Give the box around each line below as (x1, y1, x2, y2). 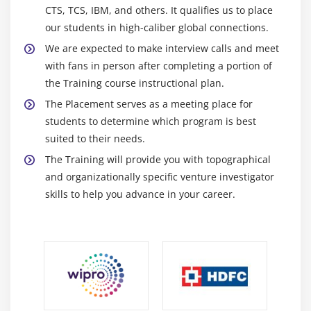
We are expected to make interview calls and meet (45, 41, 279, 55)
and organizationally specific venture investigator (45, 169, 274, 183)
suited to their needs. (45, 131, 145, 145)
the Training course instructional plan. (45, 76, 224, 90)
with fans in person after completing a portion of (45, 58, 272, 72)
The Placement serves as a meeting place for (45, 96, 253, 110)
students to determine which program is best (45, 114, 256, 128)
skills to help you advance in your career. (45, 187, 235, 201)
